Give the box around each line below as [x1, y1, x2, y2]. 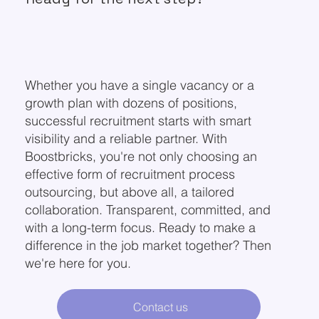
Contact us [132, 299, 188, 314]
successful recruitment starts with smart [24, 113, 251, 130]
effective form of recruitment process [24, 166, 235, 183]
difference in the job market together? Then [24, 237, 271, 254]
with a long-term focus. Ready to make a [24, 219, 256, 236]
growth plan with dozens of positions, [24, 95, 237, 112]
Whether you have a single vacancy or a [24, 77, 254, 94]
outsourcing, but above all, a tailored [24, 184, 234, 201]
